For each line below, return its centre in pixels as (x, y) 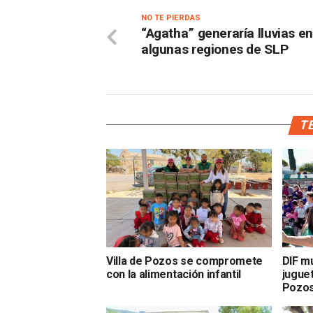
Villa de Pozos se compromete (185, 261)
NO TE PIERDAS (171, 17)
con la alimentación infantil (174, 275)
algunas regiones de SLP (215, 49)
